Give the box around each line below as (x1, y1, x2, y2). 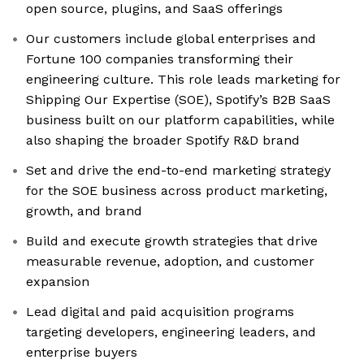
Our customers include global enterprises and (26, 31, 316, 47)
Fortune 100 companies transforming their (26, 51, 293, 67)
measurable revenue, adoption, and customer (26, 253, 314, 270)
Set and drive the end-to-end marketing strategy (26, 162, 331, 179)
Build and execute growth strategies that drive (26, 233, 318, 249)
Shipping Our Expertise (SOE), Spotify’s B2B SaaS (26, 92, 331, 108)
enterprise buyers (26, 344, 137, 361)
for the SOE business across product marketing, (26, 183, 327, 199)
